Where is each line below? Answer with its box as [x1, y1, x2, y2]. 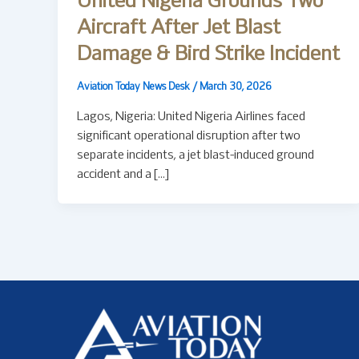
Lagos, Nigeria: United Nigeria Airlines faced [77, 111, 305, 123]
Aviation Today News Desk [77, 83, 192, 93]
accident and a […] [77, 168, 169, 180]
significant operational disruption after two [77, 130, 301, 142]
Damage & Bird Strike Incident [77, 45, 340, 64]
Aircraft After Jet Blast [77, 18, 280, 38]
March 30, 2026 [200, 83, 272, 93]
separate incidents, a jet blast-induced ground [77, 149, 314, 161]
